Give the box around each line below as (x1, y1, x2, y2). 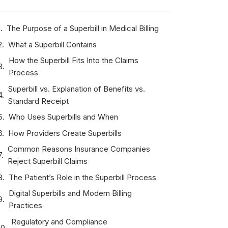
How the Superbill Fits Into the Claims (8, 55, 138, 65)
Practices (8, 201, 42, 210)
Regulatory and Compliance (11, 216, 107, 226)
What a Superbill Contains (8, 39, 97, 49)
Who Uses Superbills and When (8, 112, 118, 122)
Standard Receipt (8, 96, 69, 106)
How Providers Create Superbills (8, 128, 122, 138)
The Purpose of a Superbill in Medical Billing (6, 23, 159, 33)
